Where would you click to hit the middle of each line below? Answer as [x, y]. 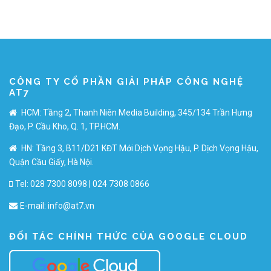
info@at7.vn [71, 206]
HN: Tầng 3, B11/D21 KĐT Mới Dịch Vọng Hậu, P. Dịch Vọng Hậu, [139, 148]
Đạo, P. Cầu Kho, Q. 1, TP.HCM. [65, 126]
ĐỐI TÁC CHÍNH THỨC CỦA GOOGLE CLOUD [129, 237]
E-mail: [34, 206]
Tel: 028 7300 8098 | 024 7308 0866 [82, 184]
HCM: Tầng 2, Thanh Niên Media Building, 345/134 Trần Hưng [136, 112]
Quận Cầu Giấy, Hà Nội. [51, 162]
